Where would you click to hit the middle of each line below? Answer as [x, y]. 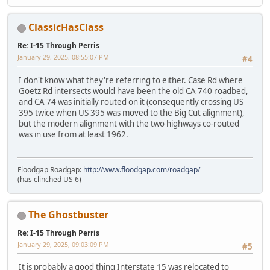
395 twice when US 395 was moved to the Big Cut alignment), [132, 112]
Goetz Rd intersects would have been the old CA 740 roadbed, [133, 91]
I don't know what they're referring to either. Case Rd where [131, 80]
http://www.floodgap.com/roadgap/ [142, 170]
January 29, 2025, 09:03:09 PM [63, 245]
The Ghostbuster [68, 215]
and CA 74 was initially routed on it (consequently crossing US [131, 102]
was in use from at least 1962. [74, 134]
